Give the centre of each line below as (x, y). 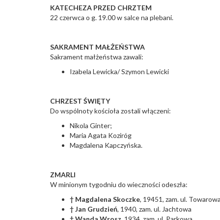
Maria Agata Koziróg (101, 135)
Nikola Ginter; (91, 125)
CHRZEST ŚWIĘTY (80, 101)
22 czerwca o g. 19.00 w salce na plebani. (112, 17)
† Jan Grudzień (94, 209)
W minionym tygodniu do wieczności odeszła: (119, 184)
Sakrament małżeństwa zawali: (97, 56)
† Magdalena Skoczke (105, 199)
